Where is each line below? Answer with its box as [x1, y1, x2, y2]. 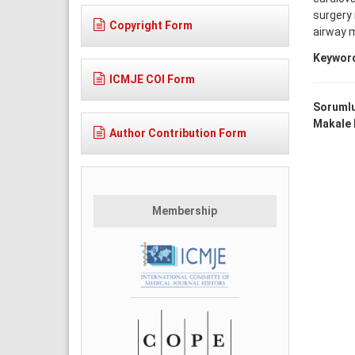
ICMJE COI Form [109, 72, 195, 86]
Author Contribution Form [109, 126, 246, 139]
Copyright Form [109, 18, 193, 32]
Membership [152, 204, 218, 217]
